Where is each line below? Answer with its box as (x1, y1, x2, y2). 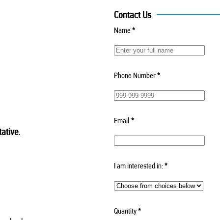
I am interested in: (113, 161, 163, 170)
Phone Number (113, 70, 156, 80)
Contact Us (113, 8, 151, 21)
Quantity (113, 206, 137, 216)
